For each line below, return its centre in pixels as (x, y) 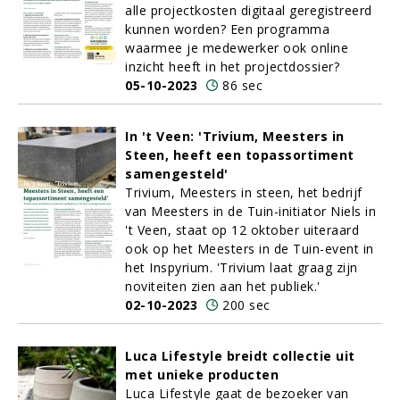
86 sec (242, 85)
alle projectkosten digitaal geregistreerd (249, 10)
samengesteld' (177, 174)
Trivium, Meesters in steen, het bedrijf (244, 192)
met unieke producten (202, 375)
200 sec (246, 305)
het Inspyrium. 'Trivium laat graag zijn (242, 267)
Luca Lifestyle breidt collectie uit (240, 356)
